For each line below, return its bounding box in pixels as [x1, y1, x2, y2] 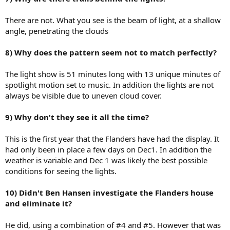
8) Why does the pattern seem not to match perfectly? [5, 47, 217, 58]
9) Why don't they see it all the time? [5, 112, 149, 123]
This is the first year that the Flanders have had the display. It [5, 133, 219, 144]
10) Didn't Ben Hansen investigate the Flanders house [5, 187, 214, 198]
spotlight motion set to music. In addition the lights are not [5, 80, 214, 90]
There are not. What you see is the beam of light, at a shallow [5, 15, 221, 26]
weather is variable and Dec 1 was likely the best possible [5, 155, 207, 166]
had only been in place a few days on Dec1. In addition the [5, 144, 212, 155]
